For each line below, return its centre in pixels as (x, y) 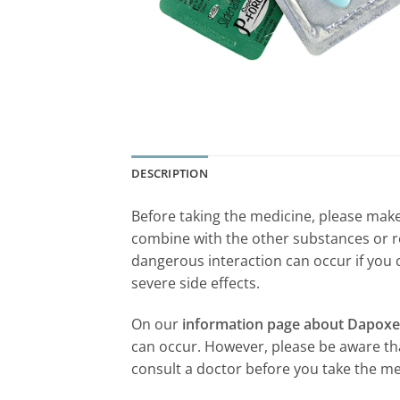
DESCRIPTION (170, 173)
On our (157, 324)
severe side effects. (196, 283)
